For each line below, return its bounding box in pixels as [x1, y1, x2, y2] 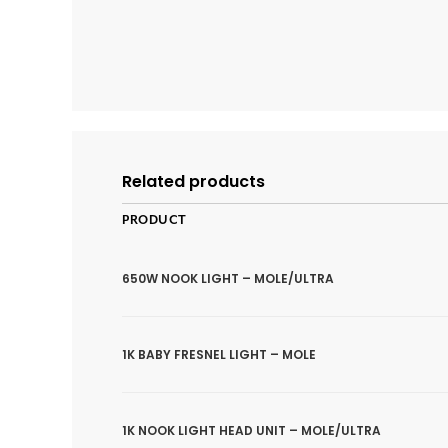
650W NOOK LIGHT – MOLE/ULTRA [122, 269, 334, 287]
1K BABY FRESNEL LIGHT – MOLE [122, 345, 316, 363]
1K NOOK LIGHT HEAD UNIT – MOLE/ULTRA [122, 421, 381, 439]
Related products [122, 170, 265, 193]
